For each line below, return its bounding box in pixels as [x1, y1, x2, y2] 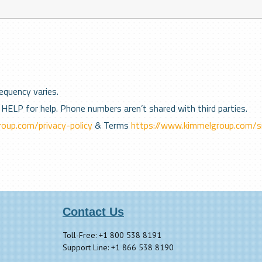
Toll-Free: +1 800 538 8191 [63, 230, 161, 240]
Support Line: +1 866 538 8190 [63, 242, 174, 253]
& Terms [92, 118, 131, 132]
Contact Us [63, 205, 124, 218]
